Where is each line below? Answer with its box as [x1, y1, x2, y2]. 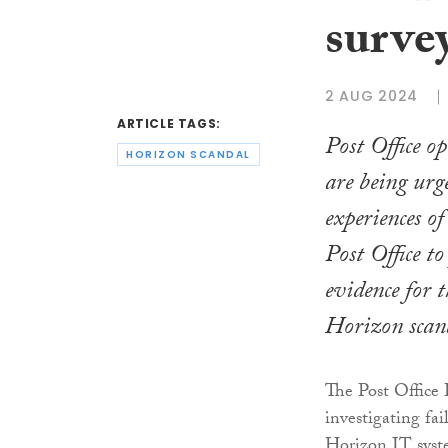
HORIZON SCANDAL [126, 147, 251, 163]
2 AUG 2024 [325, 86, 418, 107]
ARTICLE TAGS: [117, 115, 221, 132]
